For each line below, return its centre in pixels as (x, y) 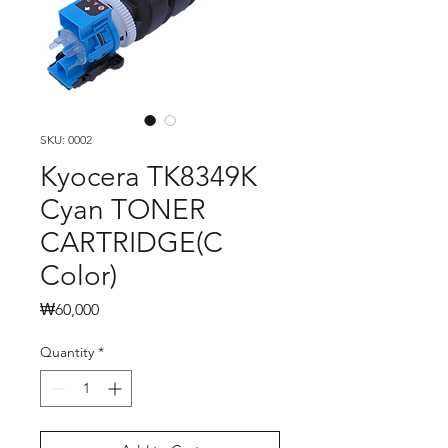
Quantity (67, 352)
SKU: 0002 (66, 139)
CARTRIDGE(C (131, 242)
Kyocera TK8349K (148, 176)
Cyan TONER (123, 209)
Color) (78, 275)
